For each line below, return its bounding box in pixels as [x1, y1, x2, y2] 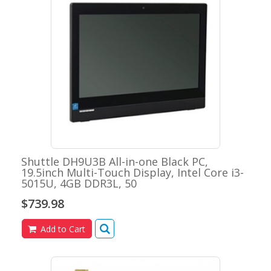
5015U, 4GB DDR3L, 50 [21, 176, 137, 191]
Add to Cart [38, 223, 85, 235]
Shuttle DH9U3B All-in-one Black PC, [21, 154, 208, 169]
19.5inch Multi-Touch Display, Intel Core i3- [21, 165, 244, 180]
